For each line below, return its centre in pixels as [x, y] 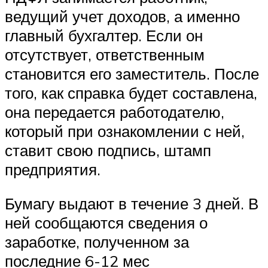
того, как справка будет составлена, [131, 92]
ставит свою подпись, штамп [108, 150]
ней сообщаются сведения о [106, 223]
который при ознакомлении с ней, [125, 131]
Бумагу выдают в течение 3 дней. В [132, 204]
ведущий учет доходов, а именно [122, 16]
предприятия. [53, 169]
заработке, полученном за [97, 242]
